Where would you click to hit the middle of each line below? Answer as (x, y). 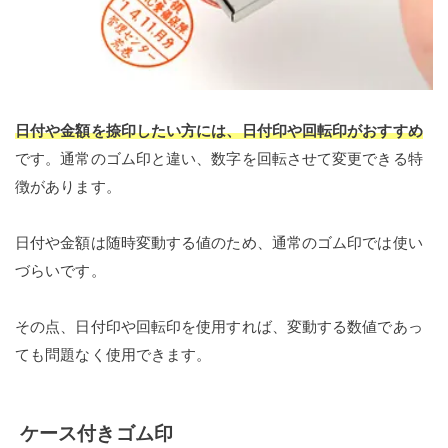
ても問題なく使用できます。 (113, 355)
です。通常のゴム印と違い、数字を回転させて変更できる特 (219, 159)
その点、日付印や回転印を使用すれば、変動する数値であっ (219, 327)
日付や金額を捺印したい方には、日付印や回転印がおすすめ (219, 131)
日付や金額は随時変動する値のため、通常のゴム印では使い (219, 243)
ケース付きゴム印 (96, 434)
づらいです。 (60, 271)
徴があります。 (68, 187)
